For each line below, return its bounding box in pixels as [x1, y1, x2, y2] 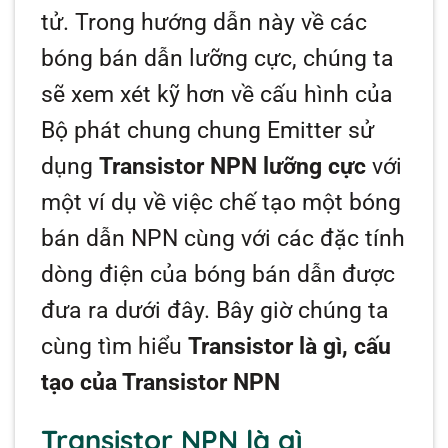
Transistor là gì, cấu [188, 332, 392, 360]
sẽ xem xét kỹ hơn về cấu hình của [41, 80, 394, 108]
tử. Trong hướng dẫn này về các [41, 8, 368, 36]
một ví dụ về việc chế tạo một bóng [41, 188, 402, 216]
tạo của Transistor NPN [41, 368, 281, 396]
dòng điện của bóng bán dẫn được [41, 260, 396, 288]
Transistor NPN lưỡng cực [99, 152, 367, 180]
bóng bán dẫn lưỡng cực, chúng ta [41, 44, 395, 72]
